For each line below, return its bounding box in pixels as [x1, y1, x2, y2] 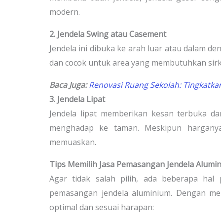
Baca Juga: [49, 79, 87, 90]
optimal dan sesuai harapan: [49, 201, 154, 213]
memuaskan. [49, 136, 96, 147]
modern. [49, 6, 80, 17]
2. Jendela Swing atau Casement [49, 28, 166, 39]
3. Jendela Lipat [49, 93, 105, 105]
